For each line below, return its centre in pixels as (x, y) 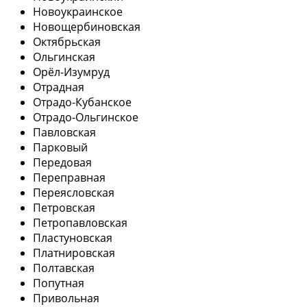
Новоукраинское (78, 11)
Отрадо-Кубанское (82, 102)
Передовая (62, 162)
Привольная (66, 298)
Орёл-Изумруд (71, 72)
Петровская (64, 207)
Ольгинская (64, 57)
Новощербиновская (87, 26)
